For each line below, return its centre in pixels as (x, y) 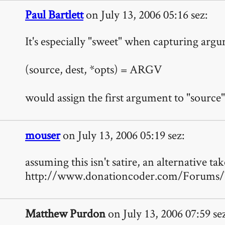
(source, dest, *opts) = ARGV (94, 69)
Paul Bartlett (54, 15)
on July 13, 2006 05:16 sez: (146, 15)
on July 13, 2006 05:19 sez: (123, 135)
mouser (43, 135)
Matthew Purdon (65, 213)
